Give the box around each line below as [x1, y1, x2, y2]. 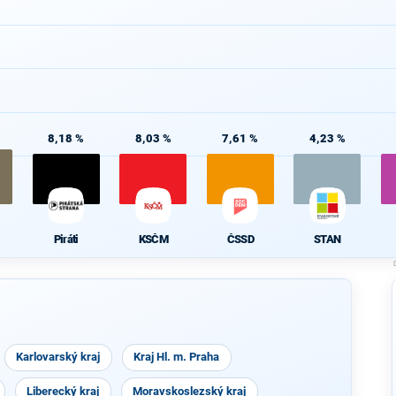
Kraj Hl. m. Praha [133, 350, 220, 363]
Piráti [53, 232, 79, 246]
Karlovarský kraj [16, 350, 101, 363]
